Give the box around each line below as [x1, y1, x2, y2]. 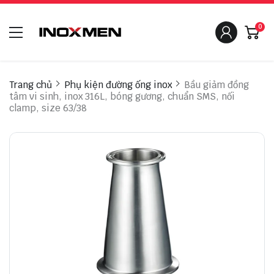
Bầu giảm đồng [184, 79, 249, 91]
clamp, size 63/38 [9, 102, 87, 114]
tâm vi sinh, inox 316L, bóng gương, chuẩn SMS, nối [9, 91, 235, 103]
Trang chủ [9, 79, 52, 91]
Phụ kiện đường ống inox [64, 79, 172, 91]
